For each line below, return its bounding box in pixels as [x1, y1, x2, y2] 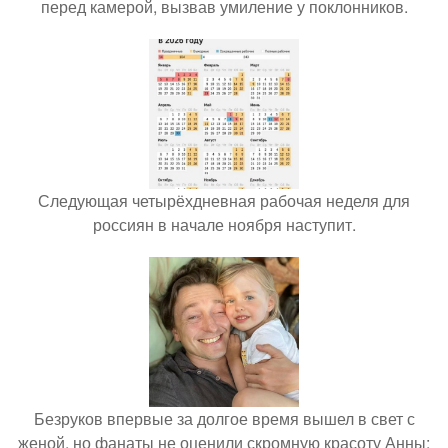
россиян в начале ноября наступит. [92, 212, 356, 236]
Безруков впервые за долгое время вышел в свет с [33, 406, 415, 430]
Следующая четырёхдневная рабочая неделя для [38, 188, 410, 212]
